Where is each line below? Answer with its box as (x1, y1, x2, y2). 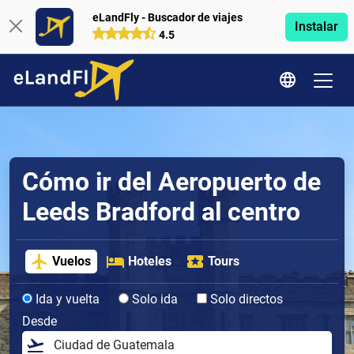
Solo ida (129, 292, 178, 307)
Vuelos (52, 254, 92, 269)
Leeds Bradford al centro (22, 197, 300, 227)
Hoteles (127, 254, 171, 269)
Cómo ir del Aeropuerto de (22, 167, 321, 197)
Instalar (294, 19, 338, 34)
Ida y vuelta (32, 292, 100, 307)
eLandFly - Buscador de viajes (92, 10, 243, 24)
